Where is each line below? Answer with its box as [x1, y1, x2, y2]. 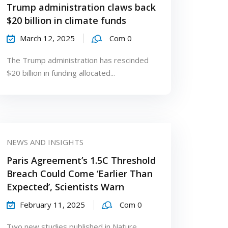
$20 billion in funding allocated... [6, 67, 115, 78]
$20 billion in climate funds [6, 14, 126, 26]
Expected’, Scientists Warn [6, 180, 124, 193]
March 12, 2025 [19, 33, 75, 43]
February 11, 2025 [19, 199, 85, 210]
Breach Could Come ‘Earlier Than [6, 167, 153, 180]
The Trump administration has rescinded [6, 54, 149, 65]
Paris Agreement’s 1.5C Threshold [6, 154, 156, 166]
